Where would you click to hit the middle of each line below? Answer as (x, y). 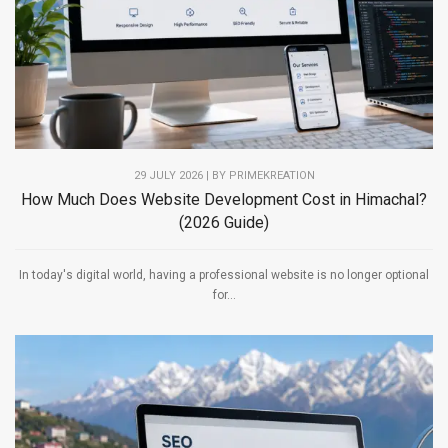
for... (224, 295)
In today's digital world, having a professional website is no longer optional (224, 275)
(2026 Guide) (224, 223)
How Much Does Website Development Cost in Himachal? (224, 200)
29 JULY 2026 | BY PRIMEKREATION (224, 176)
